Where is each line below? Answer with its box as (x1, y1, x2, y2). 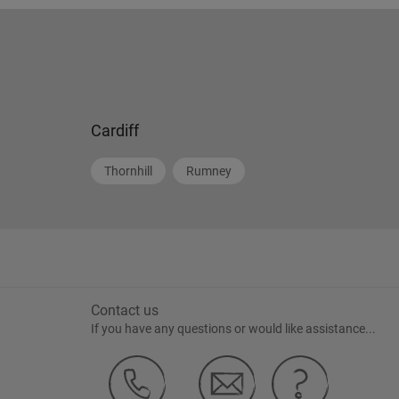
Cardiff (91, 121, 139, 140)
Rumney (186, 164, 232, 178)
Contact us (91, 302, 159, 319)
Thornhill (104, 164, 152, 178)
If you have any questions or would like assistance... (91, 322, 376, 336)
